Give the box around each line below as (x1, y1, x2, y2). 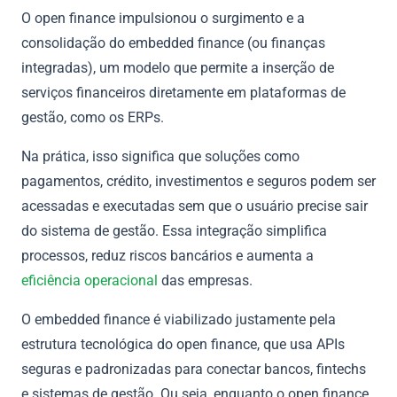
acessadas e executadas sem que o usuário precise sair (21, 197, 368, 214)
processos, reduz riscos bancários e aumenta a (21, 246, 314, 264)
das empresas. (158, 271, 253, 289)
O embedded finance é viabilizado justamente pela (21, 310, 336, 328)
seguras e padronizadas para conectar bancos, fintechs (21, 360, 366, 378)
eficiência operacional (21, 271, 158, 289)
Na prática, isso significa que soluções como (21, 147, 300, 165)
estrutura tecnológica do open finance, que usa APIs (21, 335, 345, 353)
